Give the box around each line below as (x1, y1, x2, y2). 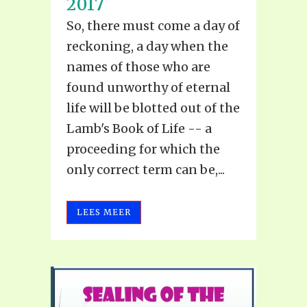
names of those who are (66, 59, 210, 75)
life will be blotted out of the (66, 100, 240, 116)
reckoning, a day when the (66, 38, 228, 55)
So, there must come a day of (66, 18, 240, 34)
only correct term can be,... (66, 162, 225, 178)
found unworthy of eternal (66, 79, 230, 96)
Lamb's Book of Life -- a (66, 121, 212, 137)
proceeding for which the (66, 141, 220, 158)
